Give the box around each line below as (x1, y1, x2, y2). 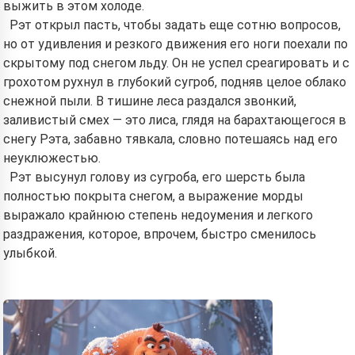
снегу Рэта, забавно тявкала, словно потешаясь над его (3, 132, 338, 147)
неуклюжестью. (3, 151, 101, 166)
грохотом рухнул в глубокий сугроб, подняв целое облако (3, 74, 346, 90)
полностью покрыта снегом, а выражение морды (3, 189, 303, 204)
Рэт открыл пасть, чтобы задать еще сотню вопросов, (10, 17, 341, 32)
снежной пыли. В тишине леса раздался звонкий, (3, 94, 296, 109)
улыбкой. (3, 246, 57, 261)
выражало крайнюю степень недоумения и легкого (3, 208, 313, 223)
